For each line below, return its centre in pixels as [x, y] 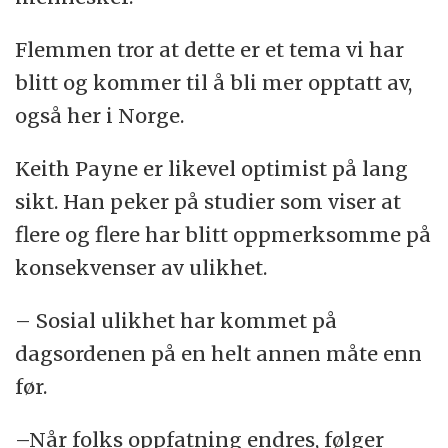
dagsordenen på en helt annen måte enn [219, 353]
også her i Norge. [100, 115]
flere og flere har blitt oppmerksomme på [223, 234]
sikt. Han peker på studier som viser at [208, 201]
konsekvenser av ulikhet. [141, 267]
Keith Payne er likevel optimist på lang [212, 168]
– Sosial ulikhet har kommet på [176, 320]
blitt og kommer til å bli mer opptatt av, [214, 82]
